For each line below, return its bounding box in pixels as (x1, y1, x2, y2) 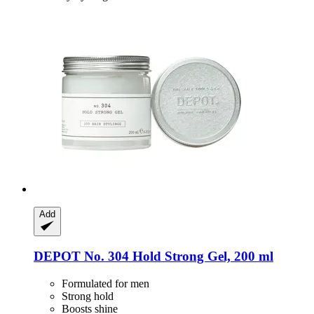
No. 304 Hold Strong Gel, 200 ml (81, 249, 273, 264)
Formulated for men (62, 278, 149, 290)
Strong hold (62, 290, 114, 303)
